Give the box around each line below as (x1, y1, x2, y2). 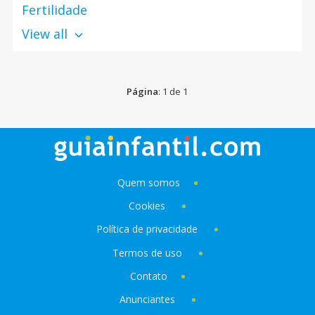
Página (127, 85, 159, 98)
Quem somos (117, 175, 180, 189)
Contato (129, 269, 167, 283)
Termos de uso (112, 245, 182, 259)
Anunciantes (119, 292, 175, 307)
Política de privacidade (96, 222, 201, 236)
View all (21, 25, 71, 42)
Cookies (129, 198, 169, 212)
